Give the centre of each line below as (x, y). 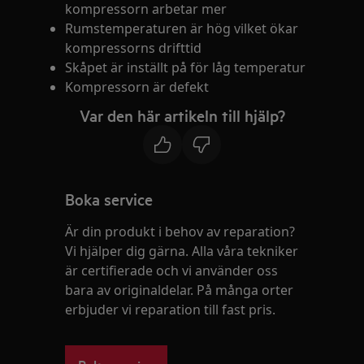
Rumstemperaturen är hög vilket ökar (182, 28)
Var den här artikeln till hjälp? (182, 115)
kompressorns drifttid (134, 48)
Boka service (109, 199)
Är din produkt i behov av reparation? (180, 232)
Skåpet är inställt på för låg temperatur (186, 67)
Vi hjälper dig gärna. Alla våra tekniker (182, 251)
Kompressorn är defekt (137, 87)
